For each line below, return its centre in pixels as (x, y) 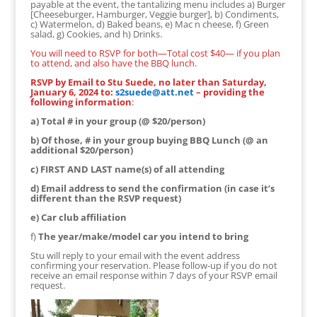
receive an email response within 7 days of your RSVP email (154, 275)
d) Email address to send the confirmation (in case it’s (152, 188)
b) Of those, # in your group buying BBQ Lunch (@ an (149, 140)
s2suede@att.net (154, 92)
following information (81, 102)
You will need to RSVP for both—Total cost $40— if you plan (155, 53)
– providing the (229, 92)
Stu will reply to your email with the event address (135, 255)
